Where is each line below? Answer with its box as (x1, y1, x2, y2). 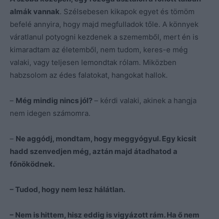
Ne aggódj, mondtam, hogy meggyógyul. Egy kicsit (16, 133, 197, 143)
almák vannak (10, 6, 60, 16)
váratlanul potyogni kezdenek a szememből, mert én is (10, 32, 198, 42)
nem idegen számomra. (10, 108, 90, 118)
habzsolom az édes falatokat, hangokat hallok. (10, 70, 168, 80)
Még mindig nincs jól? (16, 95, 92, 105)
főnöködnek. (10, 159, 55, 169)
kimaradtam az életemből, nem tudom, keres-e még (10, 44, 188, 54)
